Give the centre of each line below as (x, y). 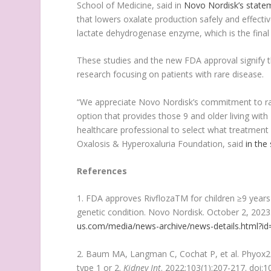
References (102, 171)
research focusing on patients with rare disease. (171, 74)
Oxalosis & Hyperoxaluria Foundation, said (162, 143)
